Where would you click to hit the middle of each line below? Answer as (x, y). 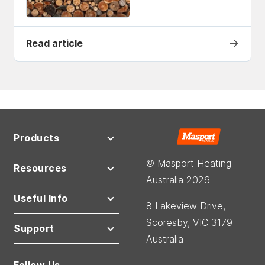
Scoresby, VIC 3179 (189, 223)
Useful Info (41, 198)
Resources (40, 168)
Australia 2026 (178, 180)
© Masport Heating (189, 164)
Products (36, 138)
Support (34, 228)
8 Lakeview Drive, (186, 206)
